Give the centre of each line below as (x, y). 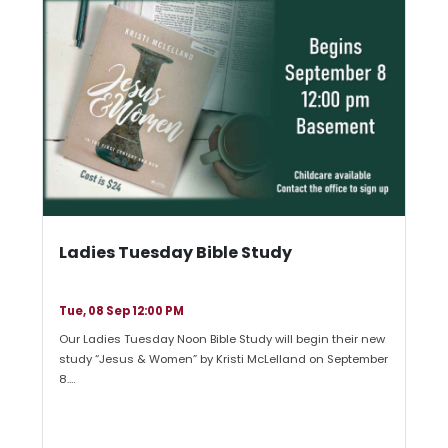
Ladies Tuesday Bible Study (175, 252)
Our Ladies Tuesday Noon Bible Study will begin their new (221, 339)
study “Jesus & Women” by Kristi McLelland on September (223, 359)
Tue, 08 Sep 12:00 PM (121, 311)
